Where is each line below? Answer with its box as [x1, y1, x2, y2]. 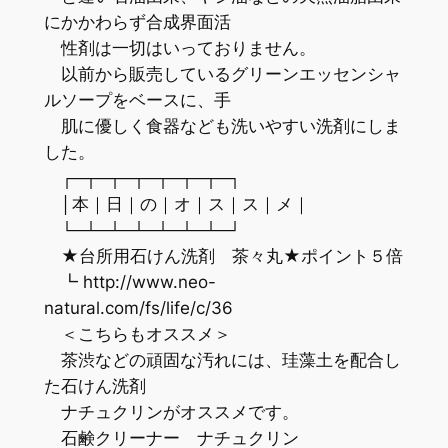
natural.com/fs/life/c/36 [43, 297, 233, 318]
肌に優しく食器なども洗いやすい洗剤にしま [43, 115, 401, 136]
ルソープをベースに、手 [43, 89, 231, 110]
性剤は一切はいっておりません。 [43, 37, 316, 58]
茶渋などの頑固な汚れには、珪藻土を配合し [43, 349, 401, 370]
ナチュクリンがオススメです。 [43, 401, 299, 422]
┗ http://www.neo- [43, 271, 216, 292]
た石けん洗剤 [43, 375, 146, 396]
